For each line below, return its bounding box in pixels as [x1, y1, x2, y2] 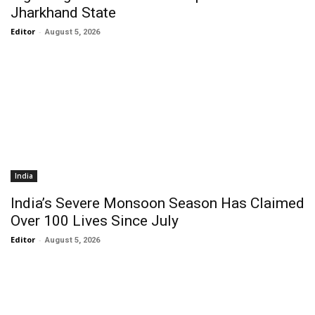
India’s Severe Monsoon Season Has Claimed [11, 195, 304, 212]
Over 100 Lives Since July [11, 212, 179, 229]
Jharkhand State [11, 4, 116, 21]
